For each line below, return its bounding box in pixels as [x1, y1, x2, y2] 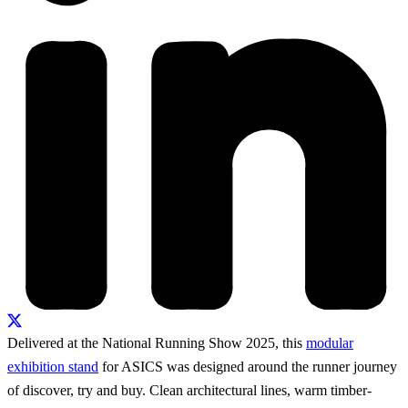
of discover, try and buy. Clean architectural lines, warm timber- [7, 382, 372, 398]
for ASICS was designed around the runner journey [98, 358, 397, 374]
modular [306, 334, 353, 351]
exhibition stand [7, 358, 98, 374]
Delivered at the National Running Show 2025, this [7, 334, 306, 351]
